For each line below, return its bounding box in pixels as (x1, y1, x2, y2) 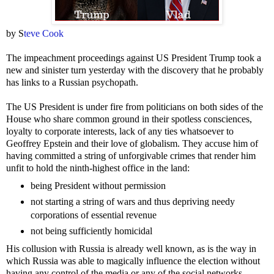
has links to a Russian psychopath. (6, 76, 138, 87)
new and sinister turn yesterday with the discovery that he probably (6, 64, 264, 75)
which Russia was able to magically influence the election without (6, 255, 260, 266)
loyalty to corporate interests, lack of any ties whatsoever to (6, 125, 234, 136)
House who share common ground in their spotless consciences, (6, 113, 252, 124)
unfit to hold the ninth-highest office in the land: (6, 162, 190, 173)
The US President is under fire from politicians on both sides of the (6, 101, 263, 112)
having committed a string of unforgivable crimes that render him (6, 150, 256, 161)
